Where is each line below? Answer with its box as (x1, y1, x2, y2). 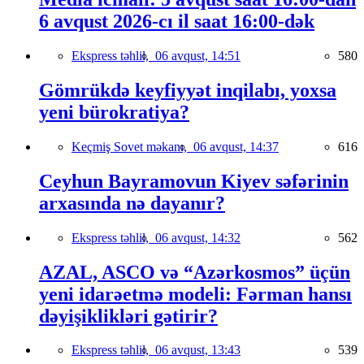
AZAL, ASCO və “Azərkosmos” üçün (39, 261, 350, 283)
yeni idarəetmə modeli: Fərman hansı (39, 283, 352, 305)
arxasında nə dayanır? (39, 192, 225, 214)
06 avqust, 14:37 (193, 139, 279, 154)
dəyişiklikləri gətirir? (39, 305, 218, 327)
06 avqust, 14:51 (155, 48, 240, 63)
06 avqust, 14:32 (155, 230, 240, 245)
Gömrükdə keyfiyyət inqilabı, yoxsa (39, 79, 336, 101)
